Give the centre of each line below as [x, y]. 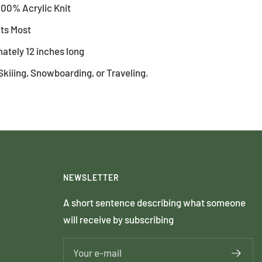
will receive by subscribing [118, 219]
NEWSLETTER [91, 177]
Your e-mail [97, 253]
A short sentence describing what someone [154, 202]
